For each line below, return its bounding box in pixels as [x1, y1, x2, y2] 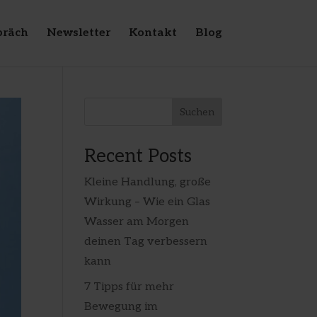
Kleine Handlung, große [84, 175, 212, 189]
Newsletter [46, 26, 110, 40]
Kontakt [128, 26, 177, 40]
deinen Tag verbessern [84, 235, 208, 248]
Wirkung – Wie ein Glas [84, 195, 211, 209]
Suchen [179, 105, 214, 118]
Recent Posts [84, 145, 192, 168]
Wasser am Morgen [84, 215, 190, 229]
